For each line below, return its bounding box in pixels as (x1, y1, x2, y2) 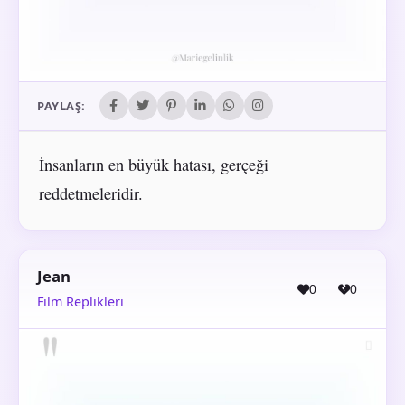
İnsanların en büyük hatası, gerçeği (38, 153, 268, 175)
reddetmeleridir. (38, 182, 143, 204)
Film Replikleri (37, 292, 124, 310)
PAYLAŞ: (37, 98, 86, 115)
